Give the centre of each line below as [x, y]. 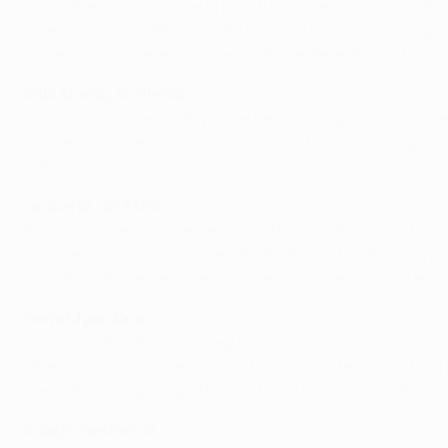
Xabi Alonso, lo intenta [105, 93]
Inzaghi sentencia [89, 429]
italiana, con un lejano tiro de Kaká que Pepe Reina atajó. [228, 53]
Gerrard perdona [84, 317]
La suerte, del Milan [94, 205]
